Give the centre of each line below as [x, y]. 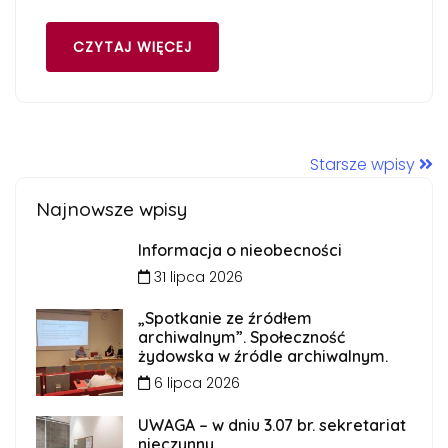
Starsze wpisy [364, 164]
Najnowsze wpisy [111, 209]
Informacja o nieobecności [239, 250]
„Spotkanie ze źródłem [224, 318]
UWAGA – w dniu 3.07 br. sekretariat [271, 424]
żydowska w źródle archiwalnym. [262, 356]
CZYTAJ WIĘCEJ [132, 47]
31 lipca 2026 [196, 277]
